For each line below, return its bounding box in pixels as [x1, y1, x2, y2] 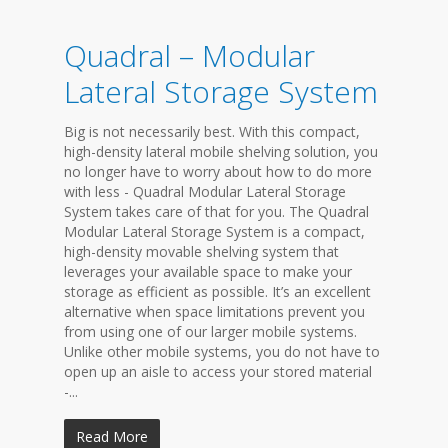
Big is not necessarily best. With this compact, [64, 122, 360, 141]
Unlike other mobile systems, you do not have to [64, 342, 380, 361]
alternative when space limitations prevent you [64, 302, 365, 321]
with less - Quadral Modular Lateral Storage [64, 182, 346, 201]
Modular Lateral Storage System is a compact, [64, 222, 365, 241]
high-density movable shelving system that [64, 242, 339, 261]
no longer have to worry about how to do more [64, 162, 372, 181]
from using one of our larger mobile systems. [64, 322, 357, 341]
